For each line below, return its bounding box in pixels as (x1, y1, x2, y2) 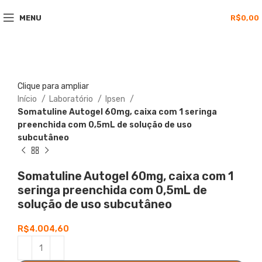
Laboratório (49, 94, 95, 105)
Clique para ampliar (18, 81, 89, 92)
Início (18, 94, 39, 105)
